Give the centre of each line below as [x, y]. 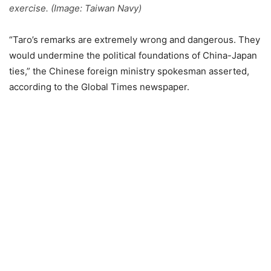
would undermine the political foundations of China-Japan [133, 55]
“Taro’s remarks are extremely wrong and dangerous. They [135, 39]
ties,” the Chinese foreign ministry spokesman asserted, [129, 71]
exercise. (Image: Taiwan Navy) [75, 8]
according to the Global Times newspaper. [99, 87]
